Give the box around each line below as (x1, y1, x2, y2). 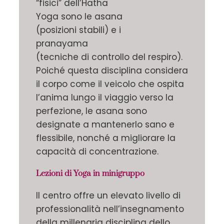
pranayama (36, 37, 88, 50)
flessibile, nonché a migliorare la (36, 132, 175, 144)
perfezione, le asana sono (36, 105, 147, 117)
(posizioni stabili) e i (36, 24, 121, 36)
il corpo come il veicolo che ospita (36, 78, 184, 90)
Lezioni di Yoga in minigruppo (36, 168, 144, 179)
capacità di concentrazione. (36, 145, 158, 158)
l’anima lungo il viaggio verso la (36, 91, 173, 104)
